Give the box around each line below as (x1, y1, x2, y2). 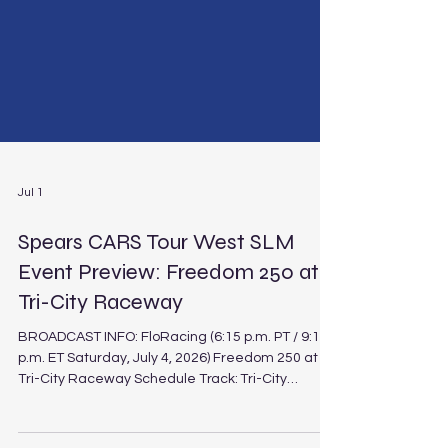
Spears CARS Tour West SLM (18, 277, 295, 303)
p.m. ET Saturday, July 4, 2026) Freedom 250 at (18, 399, 318, 413)
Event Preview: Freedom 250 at (18, 307, 319, 333)
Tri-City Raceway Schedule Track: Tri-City (18, 420, 287, 434)
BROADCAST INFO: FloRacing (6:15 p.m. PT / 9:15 (18, 378, 328, 392)
